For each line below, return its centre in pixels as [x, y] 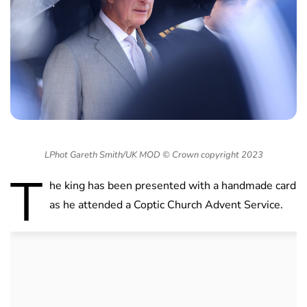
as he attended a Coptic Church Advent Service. [166, 205]
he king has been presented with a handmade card [173, 186]
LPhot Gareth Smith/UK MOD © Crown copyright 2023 [153, 155]
